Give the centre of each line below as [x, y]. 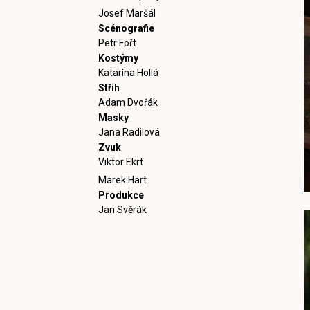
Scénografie [126, 28]
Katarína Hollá [128, 73]
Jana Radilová [129, 132]
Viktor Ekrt [121, 162]
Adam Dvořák [128, 102]
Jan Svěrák [122, 210]
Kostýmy [118, 58]
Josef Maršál [127, 13]
